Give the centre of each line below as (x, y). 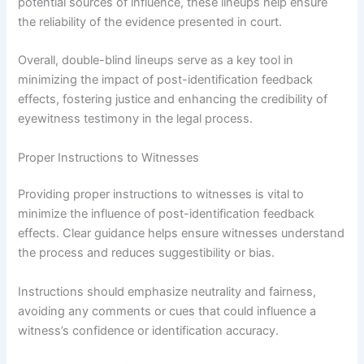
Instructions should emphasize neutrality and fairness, (167, 291)
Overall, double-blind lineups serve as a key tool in (156, 61)
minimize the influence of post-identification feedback (167, 214)
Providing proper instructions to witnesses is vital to (161, 195)
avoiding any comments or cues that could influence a (167, 311)
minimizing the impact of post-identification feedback (166, 80)
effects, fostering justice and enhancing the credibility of (173, 100)
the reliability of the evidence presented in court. (150, 22)
